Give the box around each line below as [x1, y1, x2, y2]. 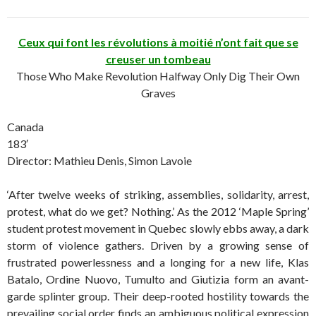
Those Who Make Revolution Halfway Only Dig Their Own [16, 69, 300, 83]
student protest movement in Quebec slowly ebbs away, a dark [7, 221, 309, 236]
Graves [140, 86, 176, 100]
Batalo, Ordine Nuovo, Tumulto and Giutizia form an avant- [7, 272, 309, 286]
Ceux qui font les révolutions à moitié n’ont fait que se [18, 35, 298, 49]
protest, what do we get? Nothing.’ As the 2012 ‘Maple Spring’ [7, 205, 309, 219]
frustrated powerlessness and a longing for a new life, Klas [7, 255, 309, 269]
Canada [7, 120, 44, 134]
